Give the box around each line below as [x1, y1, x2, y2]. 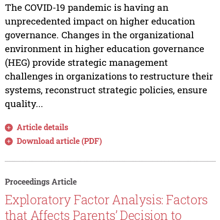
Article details [17, 121, 69, 132]
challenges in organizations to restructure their [4, 69, 213, 82]
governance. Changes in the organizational [4, 28, 194, 41]
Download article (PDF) [17, 135, 103, 146]
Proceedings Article [4, 176, 77, 187]
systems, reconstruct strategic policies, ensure [4, 83, 207, 96]
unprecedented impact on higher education [4, 14, 195, 27]
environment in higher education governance [4, 42, 204, 55]
